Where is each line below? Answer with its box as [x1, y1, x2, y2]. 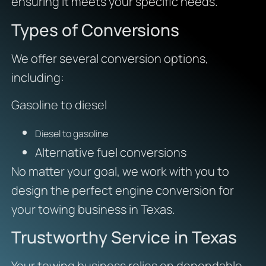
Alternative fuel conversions [34, 144, 186, 160]
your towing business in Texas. [11, 201, 175, 217]
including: [11, 69, 64, 85]
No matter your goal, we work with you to [11, 163, 229, 179]
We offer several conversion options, [11, 50, 208, 66]
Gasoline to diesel [11, 97, 107, 113]
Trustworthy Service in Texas [11, 225, 237, 248]
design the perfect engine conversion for [11, 182, 234, 198]
